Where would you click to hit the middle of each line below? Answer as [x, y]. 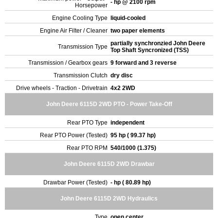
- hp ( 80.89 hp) [131, 182]
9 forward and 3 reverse [144, 63]
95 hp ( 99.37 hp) [134, 135]
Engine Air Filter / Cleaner [74, 31]
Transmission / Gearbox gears [68, 63]
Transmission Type [83, 47]
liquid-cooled [129, 18]
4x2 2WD [124, 88]
